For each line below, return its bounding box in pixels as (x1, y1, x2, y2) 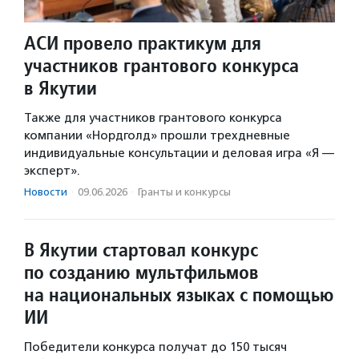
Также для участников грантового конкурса (24, 110, 282, 125)
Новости (24, 185, 67, 198)
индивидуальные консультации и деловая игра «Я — (24, 145, 334, 160)
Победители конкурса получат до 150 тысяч (24, 339, 287, 354)
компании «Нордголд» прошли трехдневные (24, 127, 290, 143)
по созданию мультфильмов (24, 259, 259, 284)
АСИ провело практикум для (24, 30, 261, 55)
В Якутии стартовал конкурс (24, 236, 258, 262)
